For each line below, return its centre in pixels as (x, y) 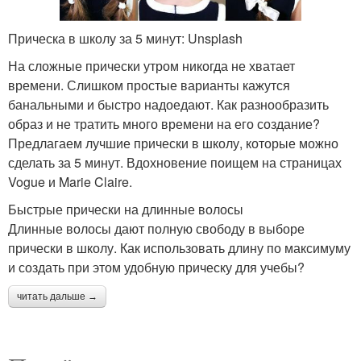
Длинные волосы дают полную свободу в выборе (156, 228)
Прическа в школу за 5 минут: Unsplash (125, 38)
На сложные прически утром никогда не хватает (151, 65)
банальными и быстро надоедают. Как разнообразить (168, 104)
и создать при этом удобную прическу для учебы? (156, 267)
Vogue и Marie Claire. (70, 181)
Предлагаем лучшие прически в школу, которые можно (173, 143)
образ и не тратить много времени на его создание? (164, 123)
